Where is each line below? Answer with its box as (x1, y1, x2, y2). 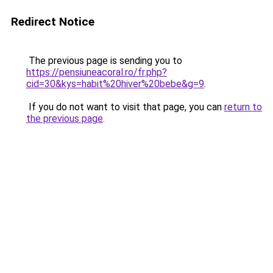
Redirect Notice (11, 15, 94, 29)
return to (224, 101, 262, 113)
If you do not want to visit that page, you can (26, 101, 224, 113)
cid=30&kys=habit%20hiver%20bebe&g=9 (26, 78, 204, 90)
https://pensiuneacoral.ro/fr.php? (26, 66, 167, 78)
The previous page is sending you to (26, 55, 182, 66)
